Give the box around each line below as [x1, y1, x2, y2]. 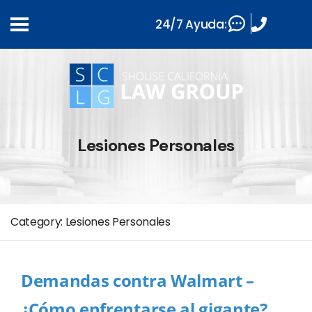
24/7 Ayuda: [155, 15, 227, 33]
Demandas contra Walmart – [21, 269, 254, 292]
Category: [10, 214, 65, 230]
